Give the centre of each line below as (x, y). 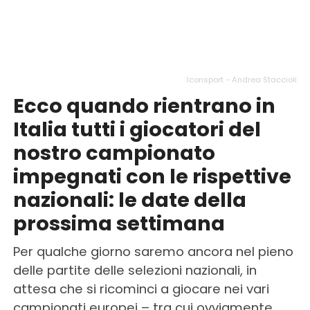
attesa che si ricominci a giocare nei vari (141, 289)
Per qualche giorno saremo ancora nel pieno (153, 251)
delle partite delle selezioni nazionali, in (135, 270)
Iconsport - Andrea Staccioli (242, 79)
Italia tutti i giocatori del (137, 129)
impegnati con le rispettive (152, 176)
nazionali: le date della (129, 200)
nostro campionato (114, 153)
